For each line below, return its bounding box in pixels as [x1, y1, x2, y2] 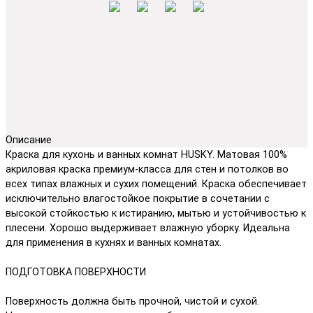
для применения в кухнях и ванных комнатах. [6, 236, 221, 249]
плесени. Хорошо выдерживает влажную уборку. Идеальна [6, 221, 290, 234]
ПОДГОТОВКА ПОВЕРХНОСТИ [6, 265, 146, 278]
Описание [6, 133, 52, 146]
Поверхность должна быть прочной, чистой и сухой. [6, 295, 259, 307]
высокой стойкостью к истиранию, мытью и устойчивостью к [6, 207, 306, 219]
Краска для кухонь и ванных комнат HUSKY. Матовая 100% [6, 148, 287, 161]
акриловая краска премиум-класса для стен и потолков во [6, 163, 289, 175]
